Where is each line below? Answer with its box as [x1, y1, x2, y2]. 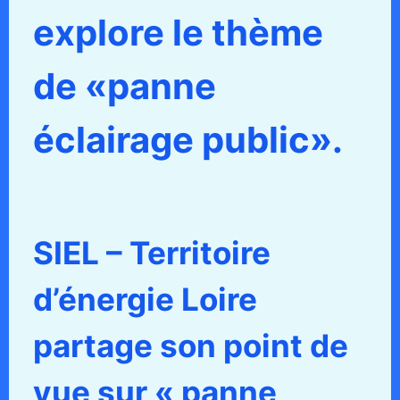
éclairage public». [32, 118, 343, 162]
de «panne [32, 64, 216, 109]
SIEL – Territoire [32, 234, 271, 272]
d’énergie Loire [32, 280, 257, 319]
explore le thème [32, 11, 323, 55]
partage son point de [32, 327, 348, 365]
